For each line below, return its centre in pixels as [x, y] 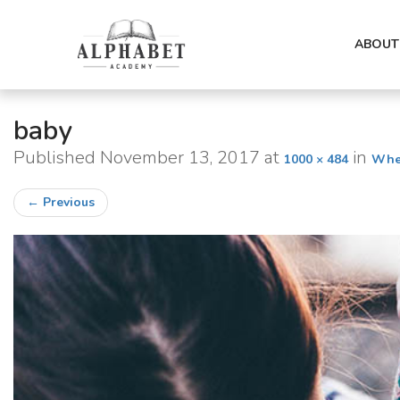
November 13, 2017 [180, 158]
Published [57, 158]
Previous [67, 202]
